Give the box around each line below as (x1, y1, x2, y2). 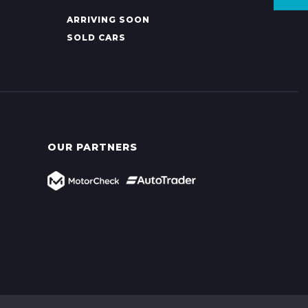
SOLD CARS (66, 32, 126, 43)
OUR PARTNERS (47, 141, 137, 154)
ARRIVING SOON (66, 14, 150, 25)
